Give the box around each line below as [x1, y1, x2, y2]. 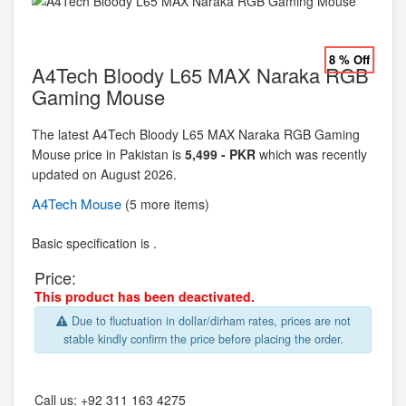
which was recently [256, 145, 367, 163]
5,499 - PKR [185, 145, 256, 163]
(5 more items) [125, 195, 209, 213]
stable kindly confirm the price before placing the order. [63, 331, 343, 347]
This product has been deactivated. [34, 287, 255, 305]
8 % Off [329, 51, 370, 68]
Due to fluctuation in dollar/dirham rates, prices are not [67, 313, 351, 329]
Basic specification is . [32, 234, 157, 252]
